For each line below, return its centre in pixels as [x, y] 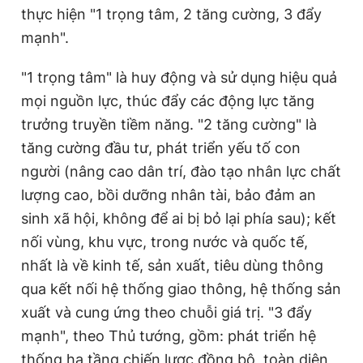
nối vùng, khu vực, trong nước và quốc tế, [164, 241]
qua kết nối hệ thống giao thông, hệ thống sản [181, 288]
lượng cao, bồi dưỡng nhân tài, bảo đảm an [169, 194]
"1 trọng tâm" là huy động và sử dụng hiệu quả [179, 77]
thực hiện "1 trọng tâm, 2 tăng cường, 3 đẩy [171, 14]
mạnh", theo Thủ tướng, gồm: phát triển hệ [169, 335]
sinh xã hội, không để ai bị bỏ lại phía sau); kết [179, 218]
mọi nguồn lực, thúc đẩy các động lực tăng [168, 100]
